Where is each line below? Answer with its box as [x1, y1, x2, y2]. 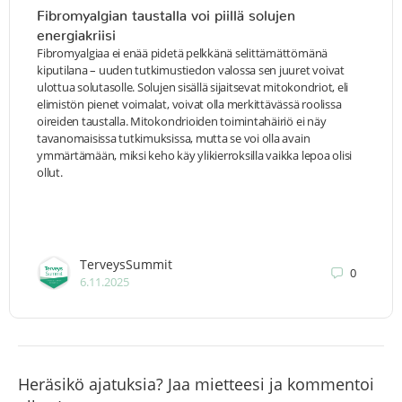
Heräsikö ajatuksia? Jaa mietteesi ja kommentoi [18, 373, 374, 396]
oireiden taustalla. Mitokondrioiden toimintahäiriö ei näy [37, 113, 327, 130]
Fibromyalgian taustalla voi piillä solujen [37, 6, 295, 18]
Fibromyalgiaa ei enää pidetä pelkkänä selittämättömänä [37, 45, 328, 62]
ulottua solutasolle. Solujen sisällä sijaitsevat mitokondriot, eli [37, 79, 349, 96]
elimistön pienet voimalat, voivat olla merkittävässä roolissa [37, 96, 342, 113]
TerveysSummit [80, 256, 172, 274]
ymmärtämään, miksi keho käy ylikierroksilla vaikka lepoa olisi [37, 147, 353, 164]
